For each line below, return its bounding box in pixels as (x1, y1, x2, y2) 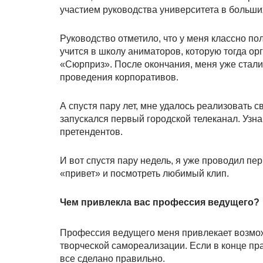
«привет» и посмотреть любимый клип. (60, 168, 229, 178)
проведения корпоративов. (60, 72, 178, 82)
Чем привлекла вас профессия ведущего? (60, 197, 259, 207)
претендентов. (60, 127, 123, 137)
